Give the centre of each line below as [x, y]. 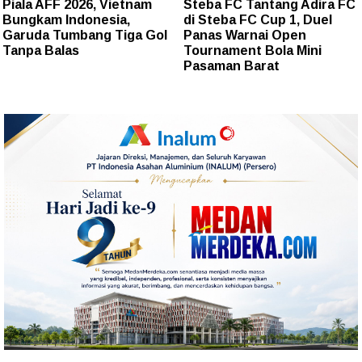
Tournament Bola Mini [253, 50]
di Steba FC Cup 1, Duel [258, 19]
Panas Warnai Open [245, 35]
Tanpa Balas [41, 50]
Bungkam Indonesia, [66, 19]
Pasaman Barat [232, 65]
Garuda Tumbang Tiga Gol [85, 35]
